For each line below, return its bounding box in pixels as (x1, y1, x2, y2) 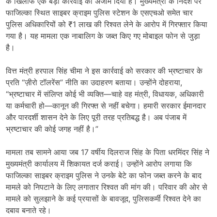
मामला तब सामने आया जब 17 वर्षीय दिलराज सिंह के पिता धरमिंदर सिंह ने (6, 147, 209, 157)
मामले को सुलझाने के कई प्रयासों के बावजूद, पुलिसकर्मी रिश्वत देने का (6, 193, 201, 203)
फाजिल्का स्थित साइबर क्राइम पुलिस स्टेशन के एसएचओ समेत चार (6, 7, 193, 17)
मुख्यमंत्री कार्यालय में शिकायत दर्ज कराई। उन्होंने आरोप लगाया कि (6, 158, 192, 169)
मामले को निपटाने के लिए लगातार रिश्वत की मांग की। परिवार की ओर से (6, 182, 207, 192)
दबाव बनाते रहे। (6, 205, 51, 215)
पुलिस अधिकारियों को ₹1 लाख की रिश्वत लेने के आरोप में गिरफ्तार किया (6, 19, 207, 29)
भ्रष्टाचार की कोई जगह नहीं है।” (6, 124, 98, 134)
